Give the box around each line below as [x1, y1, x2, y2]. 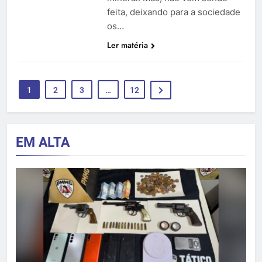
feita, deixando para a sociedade [106, 6, 240, 18]
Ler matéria [106, 39, 148, 51]
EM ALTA [16, 133, 70, 150]
